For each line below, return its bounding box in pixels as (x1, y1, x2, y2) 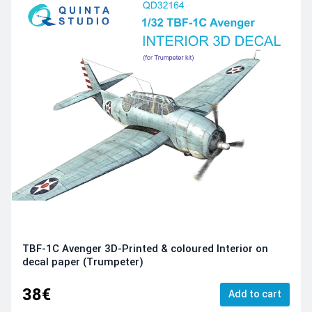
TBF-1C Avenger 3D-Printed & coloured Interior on (22, 242, 268, 256)
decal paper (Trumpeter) (22, 256, 143, 269)
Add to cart (228, 288, 281, 299)
